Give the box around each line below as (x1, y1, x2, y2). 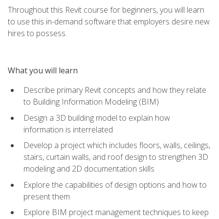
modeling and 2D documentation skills (23, 163, 154, 175)
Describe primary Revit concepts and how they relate (23, 84, 206, 95)
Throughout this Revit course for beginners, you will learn (8, 4, 204, 15)
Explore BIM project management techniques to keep (23, 207, 209, 218)
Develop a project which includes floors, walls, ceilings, (23, 140, 210, 151)
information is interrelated (23, 124, 113, 135)
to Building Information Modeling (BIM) (23, 96, 159, 107)
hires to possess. (8, 27, 67, 39)
